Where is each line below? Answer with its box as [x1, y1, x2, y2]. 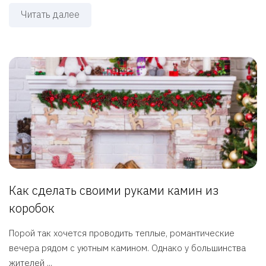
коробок [9, 200, 55, 217]
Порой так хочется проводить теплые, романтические [9, 227, 235, 239]
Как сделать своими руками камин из [9, 182, 218, 199]
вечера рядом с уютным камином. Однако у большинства [9, 242, 246, 254]
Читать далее [21, 8, 80, 21]
